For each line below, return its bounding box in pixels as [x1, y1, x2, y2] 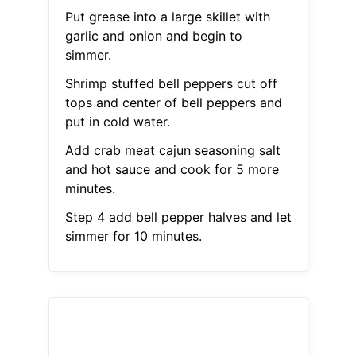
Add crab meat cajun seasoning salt [64, 142, 281, 159]
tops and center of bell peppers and [64, 95, 282, 111]
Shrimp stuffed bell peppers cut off [64, 75, 277, 92]
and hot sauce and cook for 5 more [64, 161, 279, 178]
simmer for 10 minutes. [64, 228, 202, 245]
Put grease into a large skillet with [64, 9, 270, 25]
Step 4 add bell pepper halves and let [64, 209, 292, 226]
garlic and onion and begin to [64, 28, 242, 44]
